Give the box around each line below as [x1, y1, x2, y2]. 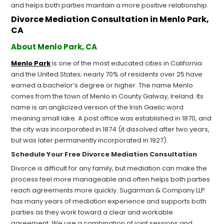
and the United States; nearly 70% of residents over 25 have [11, 69, 203, 79]
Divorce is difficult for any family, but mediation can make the [11, 163, 207, 173]
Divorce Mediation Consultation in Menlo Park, [11, 13, 209, 25]
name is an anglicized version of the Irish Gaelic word [11, 102, 184, 112]
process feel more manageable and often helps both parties [11, 174, 210, 184]
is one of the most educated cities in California [50, 58, 202, 68]
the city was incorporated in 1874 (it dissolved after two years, [11, 124, 210, 134]
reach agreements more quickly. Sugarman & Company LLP [11, 185, 205, 195]
